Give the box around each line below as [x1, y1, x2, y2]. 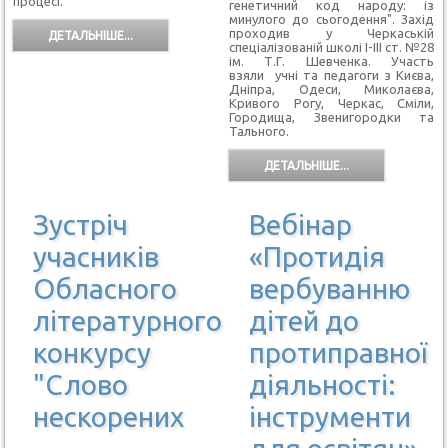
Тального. [228, 123, 292, 138]
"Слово [33, 368, 129, 400]
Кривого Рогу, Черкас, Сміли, [228, 95, 435, 110]
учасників [33, 240, 160, 272]
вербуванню [248, 272, 410, 304]
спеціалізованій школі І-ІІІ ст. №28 [228, 39, 435, 54]
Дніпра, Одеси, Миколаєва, [228, 81, 435, 96]
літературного [33, 304, 223, 336]
